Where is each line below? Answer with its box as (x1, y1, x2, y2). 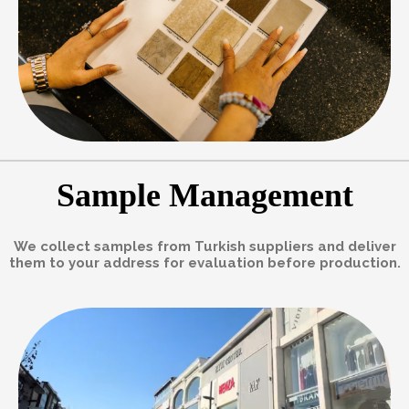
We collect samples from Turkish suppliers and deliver (13, 237, 396, 255)
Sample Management (56, 176, 353, 214)
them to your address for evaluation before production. (8, 254, 401, 271)
